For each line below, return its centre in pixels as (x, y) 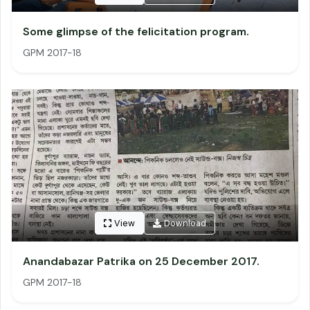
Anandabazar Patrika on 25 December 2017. (141, 261)
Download (185, 224)
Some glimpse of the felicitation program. (136, 31)
